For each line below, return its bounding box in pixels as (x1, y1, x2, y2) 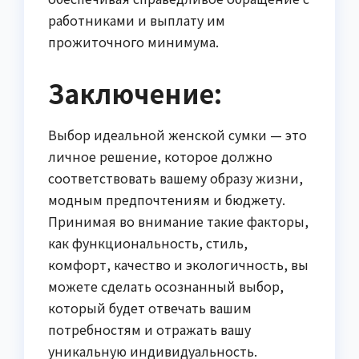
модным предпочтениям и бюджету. (48, 190, 285, 210)
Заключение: (48, 75, 222, 112)
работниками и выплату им (48, 10, 225, 30)
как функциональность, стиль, (48, 233, 248, 253)
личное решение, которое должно (48, 147, 272, 167)
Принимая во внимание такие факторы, (48, 212, 309, 232)
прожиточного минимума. (48, 32, 219, 52)
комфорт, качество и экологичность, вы (48, 255, 309, 275)
